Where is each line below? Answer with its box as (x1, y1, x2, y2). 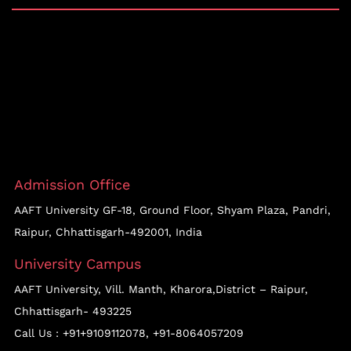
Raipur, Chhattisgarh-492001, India (14, 226, 202, 239)
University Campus (14, 255, 141, 273)
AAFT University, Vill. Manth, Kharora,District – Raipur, (14, 283, 308, 296)
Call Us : (14, 327, 63, 340)
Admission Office (14, 176, 130, 194)
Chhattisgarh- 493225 (14, 305, 132, 318)
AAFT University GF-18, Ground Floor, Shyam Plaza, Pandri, (14, 204, 331, 217)
